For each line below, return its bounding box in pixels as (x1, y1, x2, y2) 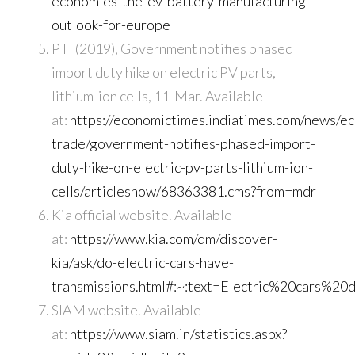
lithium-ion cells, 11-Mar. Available (51, 87, 263, 105)
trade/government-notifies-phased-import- (51, 135, 315, 153)
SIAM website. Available (51, 301, 201, 319)
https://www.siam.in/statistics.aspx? (69, 325, 287, 343)
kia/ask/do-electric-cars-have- (51, 254, 234, 272)
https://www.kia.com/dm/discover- (69, 230, 277, 248)
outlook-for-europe (51, 16, 170, 34)
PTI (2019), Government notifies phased (51, 40, 293, 58)
